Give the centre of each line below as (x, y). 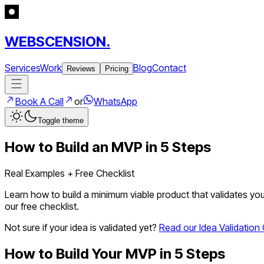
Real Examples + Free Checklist (70, 173)
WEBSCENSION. (57, 41)
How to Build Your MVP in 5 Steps (115, 253)
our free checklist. (42, 206)
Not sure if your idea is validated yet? (81, 227)
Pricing (117, 68)
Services (22, 67)
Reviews (81, 68)
